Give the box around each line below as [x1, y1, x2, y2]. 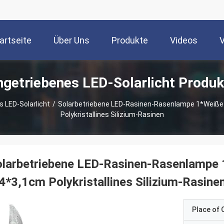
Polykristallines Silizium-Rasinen [60, 110, 164, 118]
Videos [170, 35, 197, 46]
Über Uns [53, 35, 89, 46]
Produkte [111, 35, 148, 46]
